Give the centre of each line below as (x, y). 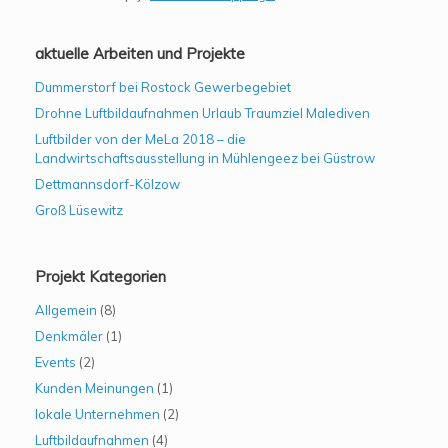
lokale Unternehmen (97, 413)
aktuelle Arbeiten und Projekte (140, 53)
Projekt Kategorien (100, 276)
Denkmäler (69, 335)
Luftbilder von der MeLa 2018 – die (140, 138)
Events (55, 361)
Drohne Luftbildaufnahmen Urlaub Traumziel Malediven (202, 112)
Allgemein (66, 309)
